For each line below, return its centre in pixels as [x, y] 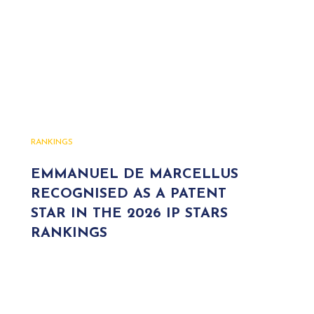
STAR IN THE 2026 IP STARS [129, 214]
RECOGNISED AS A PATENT [129, 194]
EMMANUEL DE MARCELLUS [135, 175]
